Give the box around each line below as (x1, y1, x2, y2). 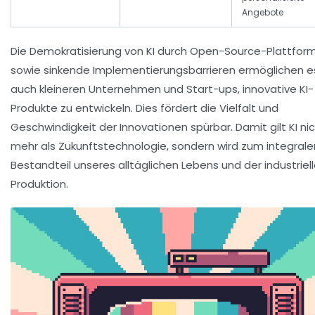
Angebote (242, 6, 283, 19)
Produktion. (11, 176, 68, 192)
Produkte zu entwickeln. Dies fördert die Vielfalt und (11, 101, 278, 116)
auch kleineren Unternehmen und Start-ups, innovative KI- (11, 82, 314, 97)
